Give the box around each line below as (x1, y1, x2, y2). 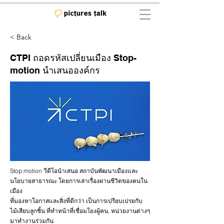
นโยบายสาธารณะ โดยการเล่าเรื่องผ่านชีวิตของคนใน (10, 177, 147, 184)
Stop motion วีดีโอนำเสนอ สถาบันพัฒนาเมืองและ (10, 167, 138, 174)
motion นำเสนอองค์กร (10, 65, 100, 75)
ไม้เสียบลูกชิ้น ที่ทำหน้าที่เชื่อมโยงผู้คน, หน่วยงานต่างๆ (10, 207, 150, 214)
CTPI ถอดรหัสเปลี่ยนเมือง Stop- (10, 52, 136, 63)
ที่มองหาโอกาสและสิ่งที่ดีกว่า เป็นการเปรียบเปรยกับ (10, 197, 142, 204)
